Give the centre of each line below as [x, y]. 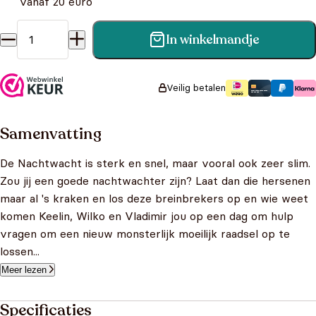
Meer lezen [24, 270]
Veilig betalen [196, 87]
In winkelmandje [213, 39]
